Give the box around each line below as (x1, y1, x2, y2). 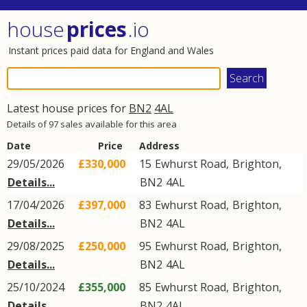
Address (139, 139, 180, 152)
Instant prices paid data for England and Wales (8, 44, 214, 57)
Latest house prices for (7, 101, 129, 116)
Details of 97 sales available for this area (7, 118, 177, 130)
